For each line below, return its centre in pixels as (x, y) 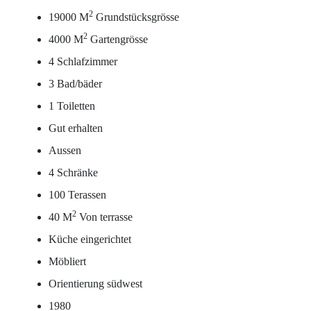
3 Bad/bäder (75, 84)
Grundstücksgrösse (136, 17)
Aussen (65, 150)
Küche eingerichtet (90, 239)
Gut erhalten (76, 128)
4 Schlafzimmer (83, 61)
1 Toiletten (72, 106)
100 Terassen (77, 195)
